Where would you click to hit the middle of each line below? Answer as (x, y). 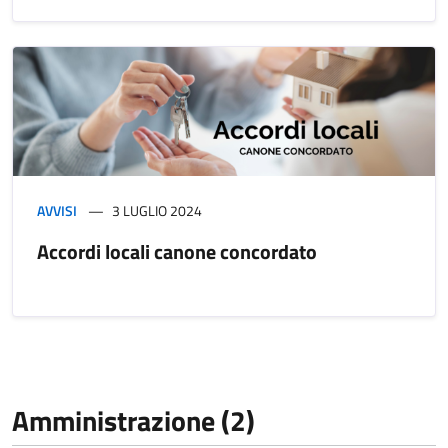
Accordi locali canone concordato (177, 252)
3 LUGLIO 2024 (157, 211)
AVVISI (57, 211)
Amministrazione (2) (133, 421)
